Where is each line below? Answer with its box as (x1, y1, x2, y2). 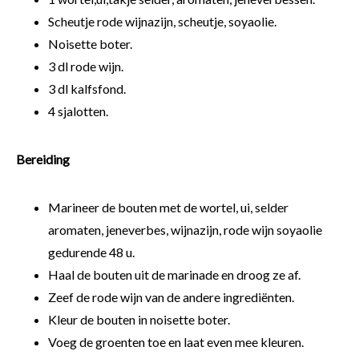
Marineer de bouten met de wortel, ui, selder (48, 200, 288, 216)
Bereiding (16, 151, 70, 167)
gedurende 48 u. (48, 244, 135, 260)
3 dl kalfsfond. (48, 81, 126, 97)
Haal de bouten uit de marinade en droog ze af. (48, 267, 301, 283)
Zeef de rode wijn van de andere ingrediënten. (48, 289, 294, 305)
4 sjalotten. (48, 103, 108, 119)
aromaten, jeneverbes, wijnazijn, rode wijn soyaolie (48, 222, 322, 238)
